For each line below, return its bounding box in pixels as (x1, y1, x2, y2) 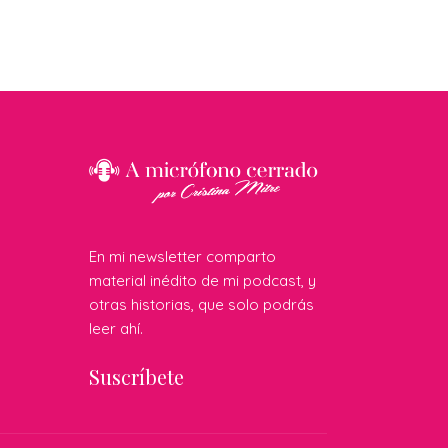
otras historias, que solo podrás (89, 295, 314, 315)
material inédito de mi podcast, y (89, 271, 316, 291)
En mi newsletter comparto (89, 247, 276, 267)
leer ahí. (89, 319, 143, 339)
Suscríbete (89, 363, 184, 391)
